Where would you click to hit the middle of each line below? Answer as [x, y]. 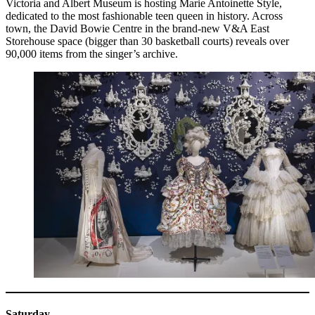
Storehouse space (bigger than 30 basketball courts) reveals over [147, 41]
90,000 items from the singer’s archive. [92, 53]
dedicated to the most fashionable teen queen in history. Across [144, 15]
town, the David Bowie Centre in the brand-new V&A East [137, 28]
